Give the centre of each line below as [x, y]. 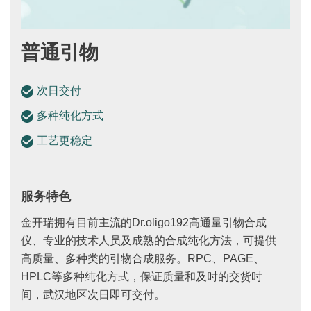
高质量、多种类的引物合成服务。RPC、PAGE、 [143, 259]
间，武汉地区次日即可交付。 [93, 295]
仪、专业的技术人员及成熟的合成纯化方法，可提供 [149, 241]
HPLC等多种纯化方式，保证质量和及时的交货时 [142, 277]
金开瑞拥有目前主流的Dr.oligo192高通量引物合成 [144, 223]
